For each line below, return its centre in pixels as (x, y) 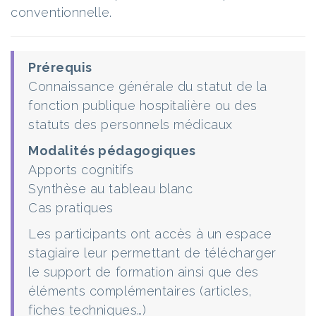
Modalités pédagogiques (112, 151)
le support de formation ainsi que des (144, 272)
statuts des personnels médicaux (130, 124)
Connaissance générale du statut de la (148, 86)
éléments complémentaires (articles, (140, 291)
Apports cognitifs (81, 170)
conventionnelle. (61, 12)
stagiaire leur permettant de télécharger (152, 253)
